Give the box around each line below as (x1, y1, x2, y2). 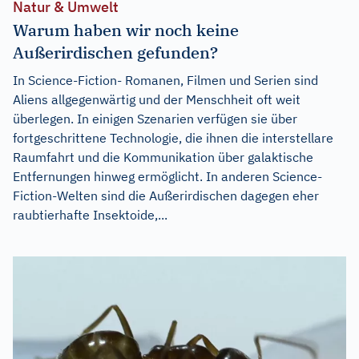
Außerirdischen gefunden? (13, 41, 218, 63)
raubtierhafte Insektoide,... (13, 206, 167, 223)
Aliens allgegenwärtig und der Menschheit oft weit (13, 91, 301, 107)
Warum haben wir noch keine (13, 18, 239, 41)
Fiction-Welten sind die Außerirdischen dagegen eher (13, 187, 319, 204)
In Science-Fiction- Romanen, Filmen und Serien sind (13, 71, 318, 88)
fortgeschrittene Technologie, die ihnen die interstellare (13, 129, 333, 146)
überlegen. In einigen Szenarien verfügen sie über (13, 110, 297, 127)
